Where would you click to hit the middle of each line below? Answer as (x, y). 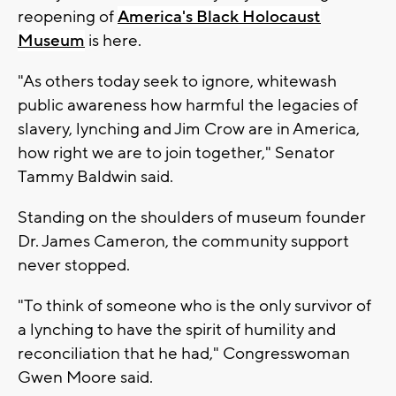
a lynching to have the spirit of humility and (177, 329)
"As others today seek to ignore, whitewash (177, 81)
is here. (113, 40)
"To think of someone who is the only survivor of (194, 305)
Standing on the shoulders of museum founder (192, 217)
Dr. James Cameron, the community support (183, 241)
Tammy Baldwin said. (95, 176)
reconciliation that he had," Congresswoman (184, 353)
